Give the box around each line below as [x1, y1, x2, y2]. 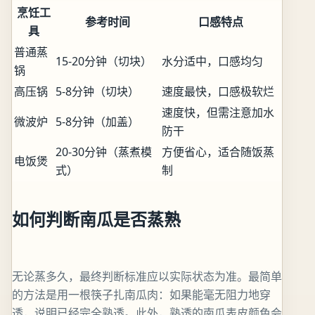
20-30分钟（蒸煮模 [56, 143, 152, 160]
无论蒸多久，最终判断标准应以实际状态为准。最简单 [12, 269, 282, 285]
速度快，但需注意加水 [162, 104, 274, 120]
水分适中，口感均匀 [162, 53, 263, 69]
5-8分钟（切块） [56, 83, 139, 99]
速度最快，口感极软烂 [162, 83, 274, 99]
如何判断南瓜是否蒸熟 [12, 207, 181, 231]
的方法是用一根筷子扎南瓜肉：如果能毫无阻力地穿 [12, 287, 271, 303]
